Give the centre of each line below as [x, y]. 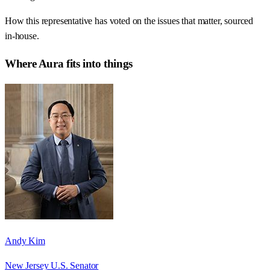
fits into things [98, 63]
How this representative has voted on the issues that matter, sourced [129, 21]
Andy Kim [25, 240]
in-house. [22, 36]
